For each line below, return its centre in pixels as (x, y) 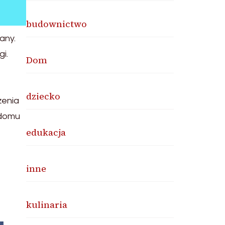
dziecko (43, 96)
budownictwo (57, 24)
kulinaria (47, 205)
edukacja (46, 132)
